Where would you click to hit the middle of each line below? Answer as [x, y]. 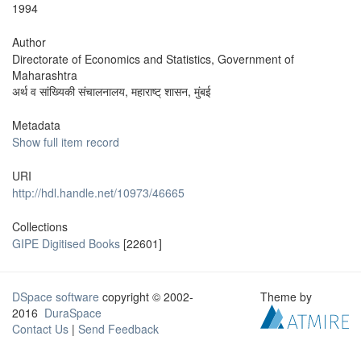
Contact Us [40, 329]
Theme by [288, 297]
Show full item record [66, 142]
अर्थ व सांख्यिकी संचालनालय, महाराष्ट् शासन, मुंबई [112, 91]
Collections [40, 226]
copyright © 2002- [146, 297]
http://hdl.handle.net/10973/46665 [98, 193]
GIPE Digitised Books [66, 243]
